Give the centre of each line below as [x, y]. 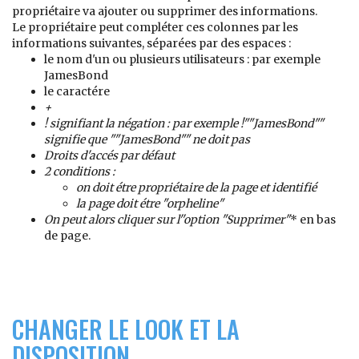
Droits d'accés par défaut [109, 155]
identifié [294, 188]
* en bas [313, 220]
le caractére [77, 91]
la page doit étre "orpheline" [150, 204]
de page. [67, 236]
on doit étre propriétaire [139, 188]
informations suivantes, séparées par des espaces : [151, 43]
